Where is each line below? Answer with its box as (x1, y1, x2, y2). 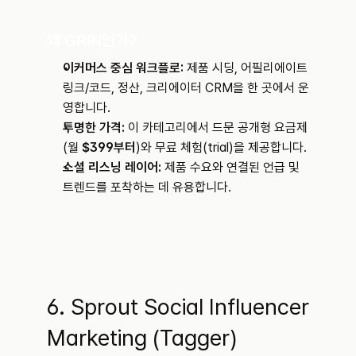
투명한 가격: (63, 120, 125, 136)
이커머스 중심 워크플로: (63, 60, 184, 76)
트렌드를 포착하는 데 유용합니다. (63, 180, 231, 195)
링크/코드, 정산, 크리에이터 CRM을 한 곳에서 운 (63, 80, 309, 96)
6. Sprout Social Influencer (47, 293, 309, 321)
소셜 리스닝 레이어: (63, 160, 161, 176)
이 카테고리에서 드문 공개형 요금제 (125, 120, 308, 136)
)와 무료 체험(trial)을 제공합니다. (136, 140, 307, 156)
